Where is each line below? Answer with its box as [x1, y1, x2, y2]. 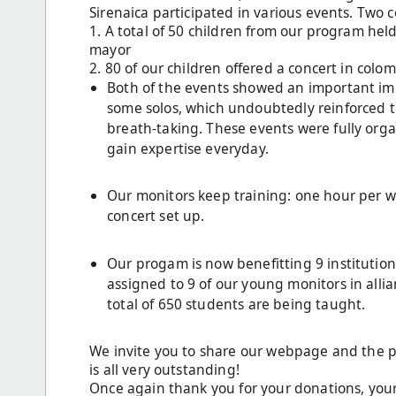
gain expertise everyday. [107, 138, 269, 158]
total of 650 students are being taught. [107, 294, 366, 315]
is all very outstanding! [89, 360, 244, 380]
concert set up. [107, 206, 205, 226]
